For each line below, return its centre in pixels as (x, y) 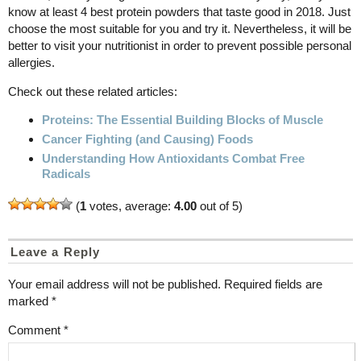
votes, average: (130, 205)
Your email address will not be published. (114, 284)
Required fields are (273, 284)
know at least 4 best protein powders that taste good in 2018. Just (179, 11)
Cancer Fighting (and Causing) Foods (147, 139)
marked (30, 301)
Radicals (66, 173)
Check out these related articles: (93, 91)
